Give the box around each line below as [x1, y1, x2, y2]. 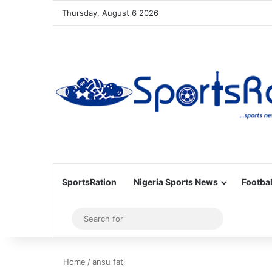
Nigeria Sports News [134, 177, 218, 187]
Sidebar [67, 212, 103, 225]
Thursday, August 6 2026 [62, 8, 158, 18]
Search [216, 212, 248, 224]
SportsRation [62, 177, 117, 187]
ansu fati [92, 257, 125, 267]
